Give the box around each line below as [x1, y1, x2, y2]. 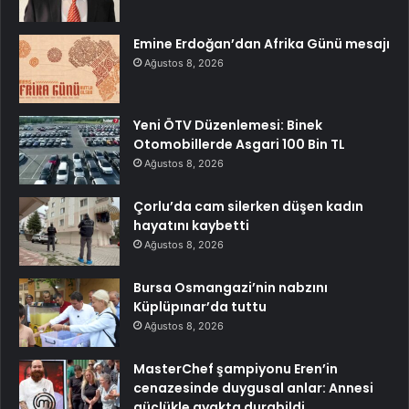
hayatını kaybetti [133, 215, 249, 235]
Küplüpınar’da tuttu [133, 297, 267, 316]
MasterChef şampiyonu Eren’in [133, 359, 338, 378]
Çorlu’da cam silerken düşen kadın [133, 196, 363, 215]
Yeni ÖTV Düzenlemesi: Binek [133, 115, 322, 134]
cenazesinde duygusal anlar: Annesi [133, 378, 373, 397]
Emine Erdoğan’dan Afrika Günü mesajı [133, 34, 390, 53]
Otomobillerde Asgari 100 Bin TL [133, 134, 345, 153]
